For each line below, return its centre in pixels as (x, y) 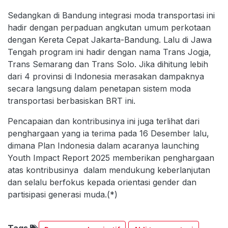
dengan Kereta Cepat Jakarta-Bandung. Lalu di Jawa (110, 39)
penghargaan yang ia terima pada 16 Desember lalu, (108, 133)
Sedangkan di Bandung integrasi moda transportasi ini (111, 15)
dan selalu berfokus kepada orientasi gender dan (102, 182)
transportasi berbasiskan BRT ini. (72, 101)
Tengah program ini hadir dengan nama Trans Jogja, (109, 52)
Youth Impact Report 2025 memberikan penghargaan (111, 158)
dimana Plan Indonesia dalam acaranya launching (103, 145)
